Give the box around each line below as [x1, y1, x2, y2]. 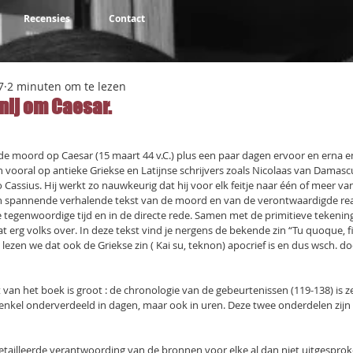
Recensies [24, 12, 70, 25]
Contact [108, 12, 145, 25]
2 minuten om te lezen [7, 79, 126, 94]
